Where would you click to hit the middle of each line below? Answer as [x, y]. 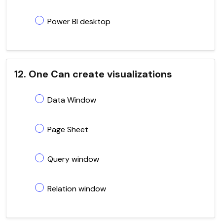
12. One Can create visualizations [93, 74]
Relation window [77, 188]
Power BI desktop [79, 21]
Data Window [72, 100]
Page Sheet [68, 129]
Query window [73, 159]
